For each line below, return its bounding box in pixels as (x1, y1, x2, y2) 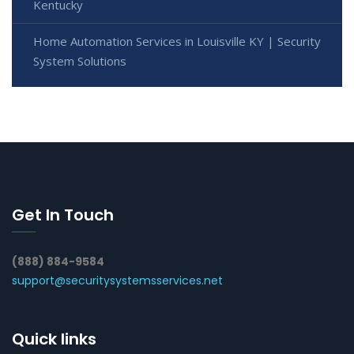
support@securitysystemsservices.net (12, 272, 223, 288)
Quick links (12, 327, 96, 350)
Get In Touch (12, 203, 114, 226)
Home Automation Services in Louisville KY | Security (33, 32, 321, 49)
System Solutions (33, 52, 126, 69)
